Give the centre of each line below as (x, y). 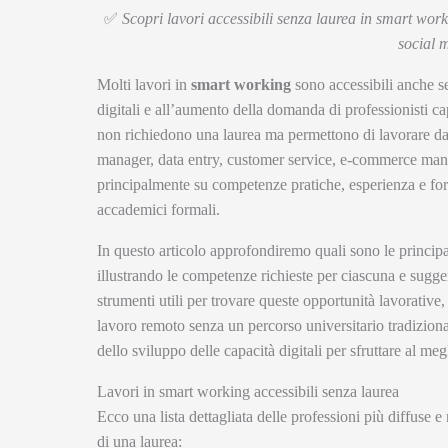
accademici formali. (158, 209)
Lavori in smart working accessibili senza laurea (248, 391)
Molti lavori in (144, 84)
